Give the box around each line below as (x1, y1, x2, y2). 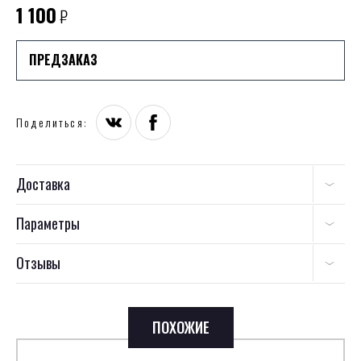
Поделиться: (16, 114, 88, 131)
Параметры (16, 212, 80, 234)
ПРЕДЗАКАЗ (29, 50, 98, 70)
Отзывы (16, 251, 60, 273)
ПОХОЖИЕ (151, 316, 210, 338)
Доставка (16, 172, 70, 194)
